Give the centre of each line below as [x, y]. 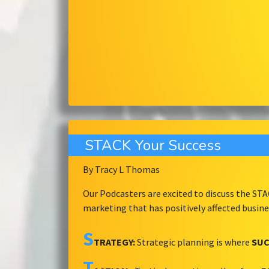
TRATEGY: [114, 242]
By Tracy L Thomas [121, 170]
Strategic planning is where [193, 242]
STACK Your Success [153, 146]
